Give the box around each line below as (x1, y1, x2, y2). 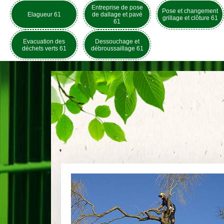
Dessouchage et (94, 37, 139, 45)
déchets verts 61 (21, 44, 66, 52)
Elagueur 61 (27, 10, 61, 18)
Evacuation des (23, 37, 65, 45)
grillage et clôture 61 (162, 14, 218, 21)
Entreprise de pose (91, 3, 143, 11)
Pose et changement (162, 7, 218, 14)
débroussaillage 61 (90, 44, 143, 52)
